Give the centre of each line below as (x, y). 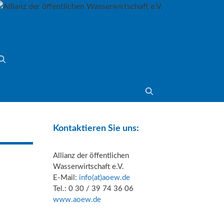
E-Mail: (66, 177)
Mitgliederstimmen (68, 145)
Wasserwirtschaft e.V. (88, 166)
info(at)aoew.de (104, 177)
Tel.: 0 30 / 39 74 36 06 (93, 188)
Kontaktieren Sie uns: (96, 128)
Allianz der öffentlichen (91, 155)
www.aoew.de (77, 199)
